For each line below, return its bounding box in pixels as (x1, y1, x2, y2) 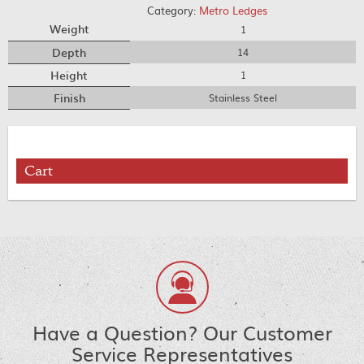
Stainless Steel (209, 90, 277, 105)
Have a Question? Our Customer (32, 318, 332, 347)
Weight (49, 19, 89, 37)
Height (50, 66, 88, 84)
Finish (53, 89, 85, 106)
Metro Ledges (199, 2, 268, 18)
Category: (147, 2, 200, 18)
